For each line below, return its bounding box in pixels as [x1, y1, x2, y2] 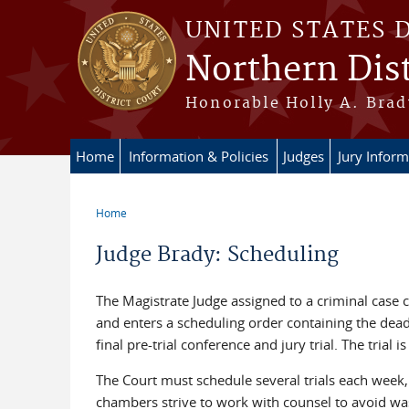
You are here [95, 216, 198, 237]
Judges [283, 147, 324, 165]
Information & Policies [129, 147, 268, 165]
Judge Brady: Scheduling [95, 242, 339, 267]
